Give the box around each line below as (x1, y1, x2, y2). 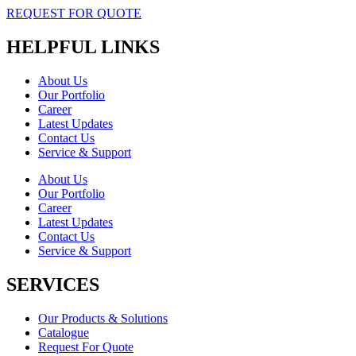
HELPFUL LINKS (6, 37, 160, 58)
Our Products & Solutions (38, 311, 168, 326)
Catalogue (38, 326, 89, 340)
